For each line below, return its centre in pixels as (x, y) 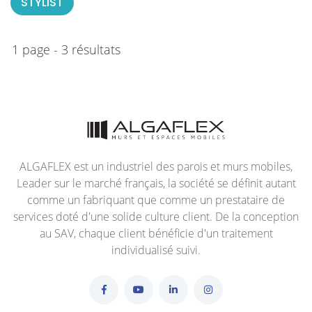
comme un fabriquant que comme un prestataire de (156, 200)
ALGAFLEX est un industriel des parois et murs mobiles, (156, 167)
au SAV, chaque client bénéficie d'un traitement (156, 234)
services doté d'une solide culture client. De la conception (156, 217)
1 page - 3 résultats (66, 49)
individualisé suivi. (156, 250)
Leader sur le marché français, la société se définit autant (156, 184)
